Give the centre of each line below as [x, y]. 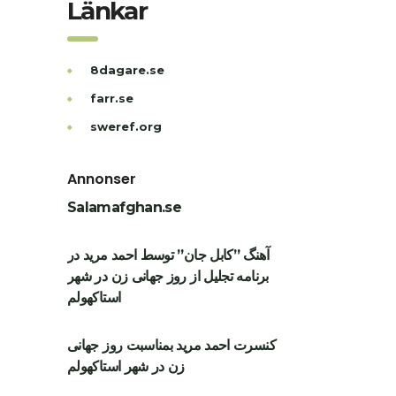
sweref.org [126, 126]
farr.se [112, 98]
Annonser [102, 179]
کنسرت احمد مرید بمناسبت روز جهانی [171, 345]
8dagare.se [127, 69]
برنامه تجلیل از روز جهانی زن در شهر [168, 276]
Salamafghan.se [125, 207]
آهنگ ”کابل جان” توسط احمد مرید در [168, 255]
